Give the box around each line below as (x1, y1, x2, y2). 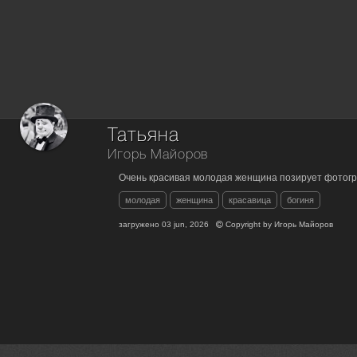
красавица (229, 195, 272, 206)
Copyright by (223, 220, 275, 229)
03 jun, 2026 (162, 220, 210, 229)
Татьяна (108, 127, 179, 145)
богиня (287, 195, 315, 206)
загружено (119, 220, 163, 229)
